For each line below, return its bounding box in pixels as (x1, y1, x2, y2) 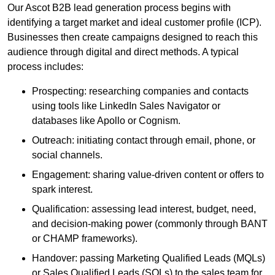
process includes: (7, 61, 83, 72)
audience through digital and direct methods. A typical (7, 47, 239, 58)
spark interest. (32, 184, 93, 195)
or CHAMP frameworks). (32, 233, 137, 244)
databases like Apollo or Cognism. (32, 115, 180, 126)
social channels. (32, 150, 103, 161)
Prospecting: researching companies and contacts (32, 86, 249, 97)
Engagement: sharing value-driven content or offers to (32, 169, 264, 180)
